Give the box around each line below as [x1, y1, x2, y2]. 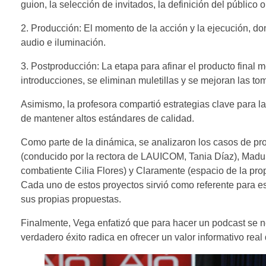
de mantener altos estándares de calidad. [21, 113, 194, 124]
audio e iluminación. [21, 37, 106, 48]
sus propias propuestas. [21, 194, 121, 205]
